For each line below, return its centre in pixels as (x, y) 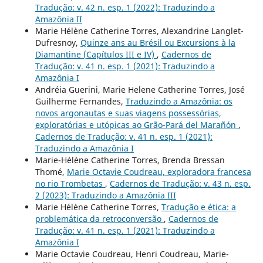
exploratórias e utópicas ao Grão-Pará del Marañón (136, 125)
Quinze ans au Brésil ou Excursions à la (158, 43)
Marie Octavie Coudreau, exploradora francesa (159, 172)
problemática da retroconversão (99, 219)
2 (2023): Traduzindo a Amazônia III (105, 195)
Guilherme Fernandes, (80, 102)
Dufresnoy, (58, 43)
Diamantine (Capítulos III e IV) (96, 55)
